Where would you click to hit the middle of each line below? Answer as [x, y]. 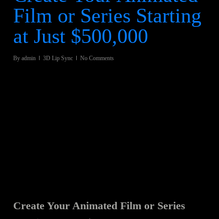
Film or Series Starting [107, 15]
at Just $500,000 [80, 36]
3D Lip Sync [58, 58]
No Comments [97, 58]
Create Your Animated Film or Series [99, 206]
